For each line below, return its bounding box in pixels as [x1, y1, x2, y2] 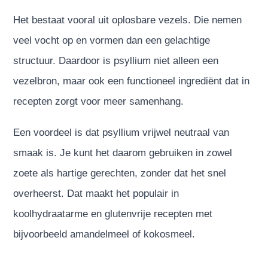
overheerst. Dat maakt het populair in [13, 187, 179, 199]
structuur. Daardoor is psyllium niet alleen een [13, 54, 219, 66]
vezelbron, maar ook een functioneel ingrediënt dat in [13, 75, 250, 87]
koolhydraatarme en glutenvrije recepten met [13, 208, 213, 220]
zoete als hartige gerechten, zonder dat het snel [13, 167, 227, 179]
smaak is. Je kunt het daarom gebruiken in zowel [13, 147, 233, 159]
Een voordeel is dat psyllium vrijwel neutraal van [13, 126, 230, 138]
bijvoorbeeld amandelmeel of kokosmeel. [13, 228, 196, 240]
